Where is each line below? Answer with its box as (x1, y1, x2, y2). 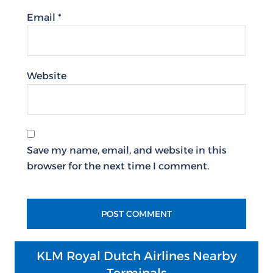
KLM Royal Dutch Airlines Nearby (36, 249, 237, 263)
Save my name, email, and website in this (27, 144, 227, 156)
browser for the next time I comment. (27, 160, 209, 172)
